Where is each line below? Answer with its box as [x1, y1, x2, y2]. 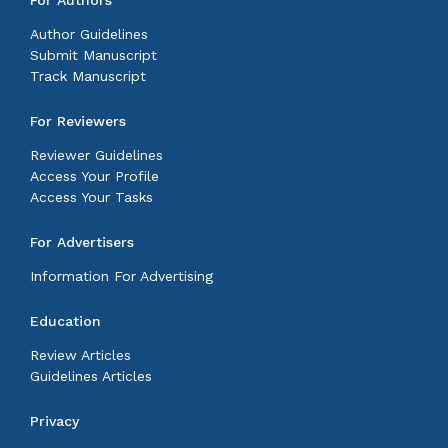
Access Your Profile [30, 168, 159, 185]
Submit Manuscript [30, 47, 157, 64]
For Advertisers [30, 234, 134, 251]
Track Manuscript [30, 68, 146, 85]
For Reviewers [30, 113, 126, 130]
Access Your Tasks [30, 189, 153, 206]
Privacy [30, 413, 79, 430]
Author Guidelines [30, 26, 148, 43]
